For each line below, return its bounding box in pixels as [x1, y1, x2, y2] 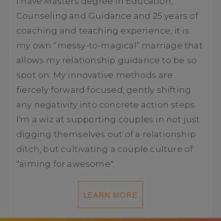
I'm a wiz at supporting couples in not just [16, 114, 200, 124]
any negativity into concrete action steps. [16, 99, 197, 110]
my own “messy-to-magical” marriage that [16, 40, 203, 50]
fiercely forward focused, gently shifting [16, 84, 191, 95]
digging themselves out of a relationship [16, 129, 196, 139]
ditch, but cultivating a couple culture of [16, 144, 193, 154]
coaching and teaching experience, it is [16, 25, 189, 36]
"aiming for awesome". [16, 158, 115, 169]
